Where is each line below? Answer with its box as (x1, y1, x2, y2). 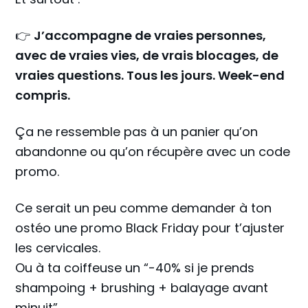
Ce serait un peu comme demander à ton (15, 199, 272, 217)
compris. (15, 87, 71, 104)
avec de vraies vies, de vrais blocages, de (15, 47, 279, 64)
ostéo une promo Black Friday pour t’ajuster (15, 219, 285, 236)
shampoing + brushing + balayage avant (15, 279, 269, 296)
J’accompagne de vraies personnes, (34, 27, 267, 44)
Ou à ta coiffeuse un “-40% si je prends (15, 259, 255, 276)
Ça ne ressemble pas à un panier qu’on (15, 123, 258, 140)
